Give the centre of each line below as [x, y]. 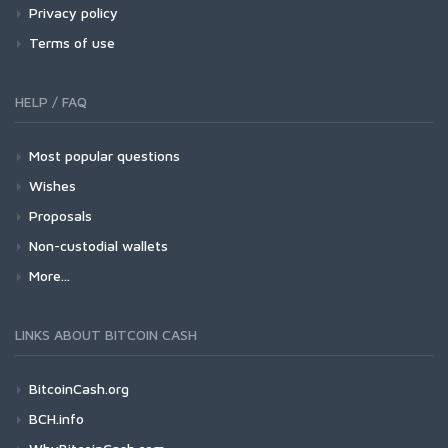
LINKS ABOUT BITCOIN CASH [106, 334]
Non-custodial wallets [98, 245]
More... [49, 275]
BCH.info [56, 418]
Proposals [60, 215]
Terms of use [72, 42]
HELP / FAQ [51, 101]
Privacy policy [73, 12]
